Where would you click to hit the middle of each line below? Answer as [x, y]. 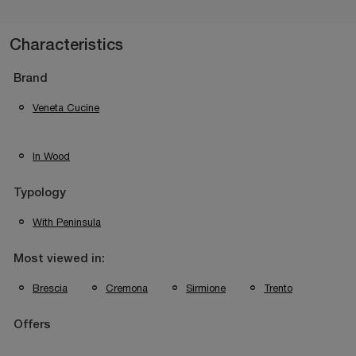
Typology [40, 193]
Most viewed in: [59, 259]
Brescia [50, 288]
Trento [278, 288]
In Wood [51, 156]
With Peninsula [67, 222]
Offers [32, 325]
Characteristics [66, 46]
